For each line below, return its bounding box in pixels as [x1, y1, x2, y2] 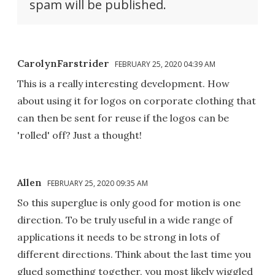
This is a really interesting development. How [17, 77, 230, 90]
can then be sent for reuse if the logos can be [17, 112, 229, 125]
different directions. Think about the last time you [17, 248, 251, 261]
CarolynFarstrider [17, 57, 109, 70]
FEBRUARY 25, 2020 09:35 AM [47, 178, 148, 189]
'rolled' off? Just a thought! [17, 129, 142, 142]
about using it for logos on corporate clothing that [17, 95, 256, 107]
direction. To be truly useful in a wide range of [17, 214, 233, 227]
